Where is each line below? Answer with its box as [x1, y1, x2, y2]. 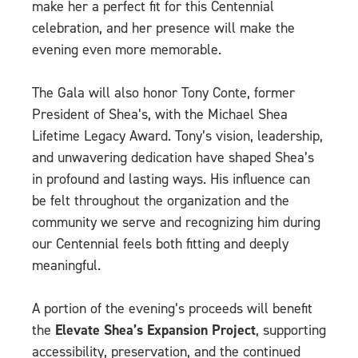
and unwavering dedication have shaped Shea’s [32, 148, 314, 168]
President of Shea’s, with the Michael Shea [32, 105, 288, 125]
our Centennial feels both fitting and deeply [32, 234, 288, 254]
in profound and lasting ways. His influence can [32, 169, 310, 189]
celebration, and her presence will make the [32, 18, 295, 38]
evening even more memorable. [32, 40, 221, 60]
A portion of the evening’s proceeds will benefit [32, 299, 312, 319]
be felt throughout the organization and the [32, 191, 289, 211]
